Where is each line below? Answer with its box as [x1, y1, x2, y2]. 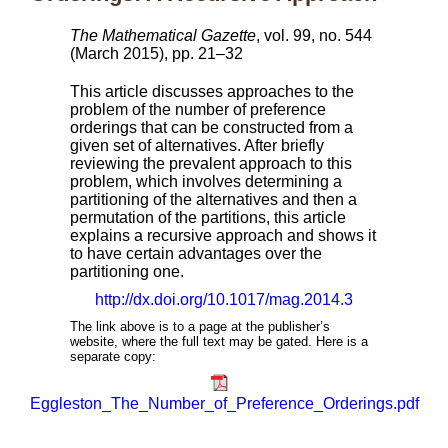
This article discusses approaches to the [70, 83, 354, 100]
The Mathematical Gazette [70, 27, 256, 44]
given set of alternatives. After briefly [70, 137, 324, 154]
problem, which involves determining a [70, 173, 342, 190]
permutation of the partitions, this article [70, 209, 346, 226]
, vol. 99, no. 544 [256, 27, 372, 44]
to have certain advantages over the [70, 245, 322, 262]
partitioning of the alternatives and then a [70, 191, 357, 208]
